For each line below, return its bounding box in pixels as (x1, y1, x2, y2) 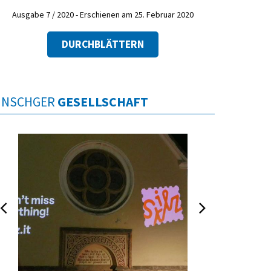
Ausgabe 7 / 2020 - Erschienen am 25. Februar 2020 (12, 9, 194, 21)
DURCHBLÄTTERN (62, 37, 144, 51)
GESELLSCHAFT (57, 93, 148, 110)
